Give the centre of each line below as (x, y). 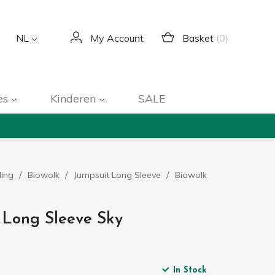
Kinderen (75, 99)
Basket (198, 38)
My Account (117, 38)
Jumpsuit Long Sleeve (117, 175)
